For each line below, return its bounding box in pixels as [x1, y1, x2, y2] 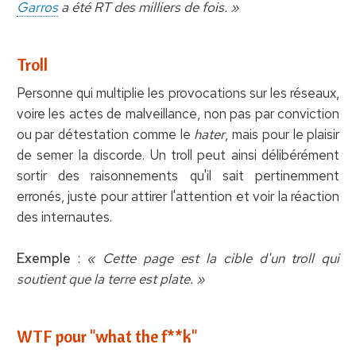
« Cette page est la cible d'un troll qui [87, 249, 340, 267]
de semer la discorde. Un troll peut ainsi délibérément [16, 145, 340, 164]
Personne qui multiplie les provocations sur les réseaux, [16, 83, 340, 102]
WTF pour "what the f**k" [16, 325, 197, 346]
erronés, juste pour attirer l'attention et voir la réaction [16, 187, 340, 205]
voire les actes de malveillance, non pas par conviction [16, 104, 340, 122]
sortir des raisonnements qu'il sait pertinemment [16, 166, 340, 184]
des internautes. [16, 207, 112, 226]
